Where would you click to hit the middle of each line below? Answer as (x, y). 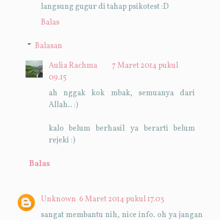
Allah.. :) (63, 105)
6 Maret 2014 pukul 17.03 (121, 199)
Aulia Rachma (73, 66)
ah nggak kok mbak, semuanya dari (122, 93)
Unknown (58, 199)
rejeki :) (62, 140)
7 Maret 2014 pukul (145, 66)
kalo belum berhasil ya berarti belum (122, 128)
